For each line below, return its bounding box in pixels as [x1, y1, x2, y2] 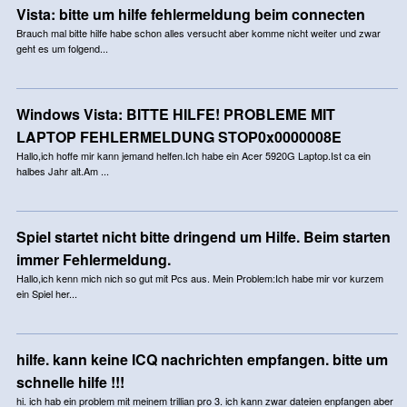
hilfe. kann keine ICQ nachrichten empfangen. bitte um [15, 348, 388, 370]
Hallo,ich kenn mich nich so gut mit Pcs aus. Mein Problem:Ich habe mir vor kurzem [15, 270, 383, 285]
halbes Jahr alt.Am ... [15, 163, 109, 178]
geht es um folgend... [15, 40, 108, 55]
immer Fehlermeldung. [15, 248, 171, 270]
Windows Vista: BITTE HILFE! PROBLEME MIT [15, 103, 335, 124]
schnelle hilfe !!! [15, 371, 124, 392]
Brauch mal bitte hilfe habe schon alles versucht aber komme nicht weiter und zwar [15, 25, 381, 40]
